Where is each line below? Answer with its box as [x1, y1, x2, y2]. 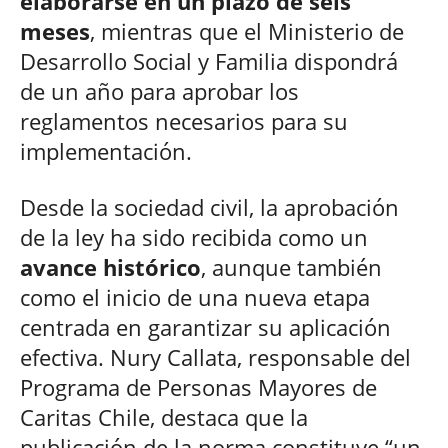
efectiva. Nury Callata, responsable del [20, 341, 411, 372]
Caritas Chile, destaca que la [20, 401, 308, 432]
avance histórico [20, 251, 201, 282]
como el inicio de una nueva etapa [20, 281, 370, 312]
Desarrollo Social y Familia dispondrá [20, 45, 398, 76]
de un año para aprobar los [20, 75, 299, 106]
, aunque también [201, 251, 382, 282]
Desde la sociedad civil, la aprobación [20, 191, 399, 222]
